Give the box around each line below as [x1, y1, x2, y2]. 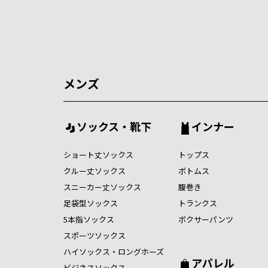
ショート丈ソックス [63, 148, 133, 160]
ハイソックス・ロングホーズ [63, 245, 164, 257]
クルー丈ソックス [63, 165, 126, 176]
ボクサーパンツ [178, 213, 233, 225]
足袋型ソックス [63, 197, 118, 209]
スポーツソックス [63, 229, 126, 241]
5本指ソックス [63, 213, 114, 225]
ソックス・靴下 [76, 118, 151, 134]
